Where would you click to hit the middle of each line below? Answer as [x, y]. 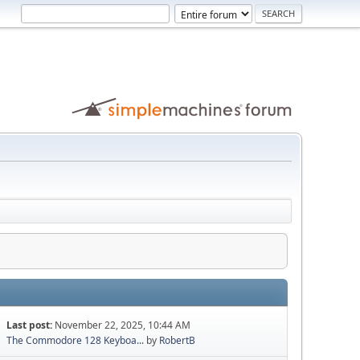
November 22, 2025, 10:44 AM [123, 325]
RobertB [178, 341]
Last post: [31, 325]
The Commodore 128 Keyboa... [76, 341]
